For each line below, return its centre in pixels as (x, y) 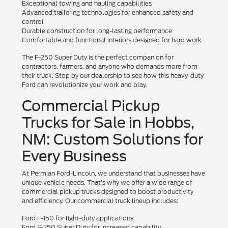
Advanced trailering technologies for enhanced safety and (108, 12)
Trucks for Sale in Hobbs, (108, 122)
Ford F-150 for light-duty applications (78, 218)
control (33, 21)
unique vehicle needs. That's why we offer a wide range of (107, 182)
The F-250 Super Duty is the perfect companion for (98, 57)
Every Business (75, 156)
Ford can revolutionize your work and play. (85, 84)
